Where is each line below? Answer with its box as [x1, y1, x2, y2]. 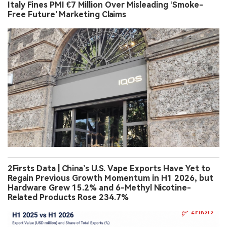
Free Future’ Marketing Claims [8, 10, 126, 20]
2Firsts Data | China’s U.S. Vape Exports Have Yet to [8, 164, 210, 174]
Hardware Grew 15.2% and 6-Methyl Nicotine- [8, 183, 191, 193]
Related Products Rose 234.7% [8, 193, 129, 203]
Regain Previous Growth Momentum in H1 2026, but [8, 173, 213, 183]
